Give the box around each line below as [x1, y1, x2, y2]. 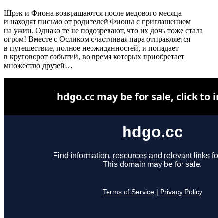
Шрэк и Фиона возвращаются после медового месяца [4, 8, 182, 17]
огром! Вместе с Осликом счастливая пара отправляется [4, 35, 190, 43]
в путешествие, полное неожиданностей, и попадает [4, 43, 179, 52]
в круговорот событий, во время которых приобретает [4, 52, 184, 61]
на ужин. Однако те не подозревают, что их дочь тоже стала [4, 26, 203, 35]
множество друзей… [4, 61, 73, 70]
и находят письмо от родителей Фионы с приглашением [4, 17, 191, 26]
